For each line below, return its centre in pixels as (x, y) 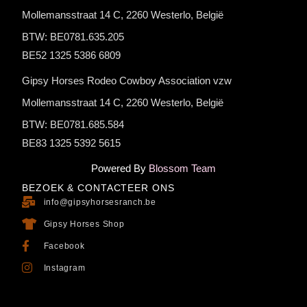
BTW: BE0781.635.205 (73, 36)
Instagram (64, 268)
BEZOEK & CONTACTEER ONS (98, 187)
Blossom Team (182, 168)
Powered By (119, 168)
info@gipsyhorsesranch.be (100, 202)
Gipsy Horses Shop (84, 224)
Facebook (64, 246)
